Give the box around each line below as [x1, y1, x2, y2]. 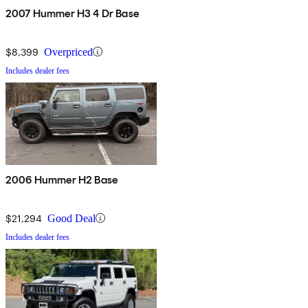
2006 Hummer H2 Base [5, 173, 118, 186]
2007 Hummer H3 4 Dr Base [5, 6, 139, 20]
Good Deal [47, 212, 96, 224]
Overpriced [44, 45, 93, 58]
